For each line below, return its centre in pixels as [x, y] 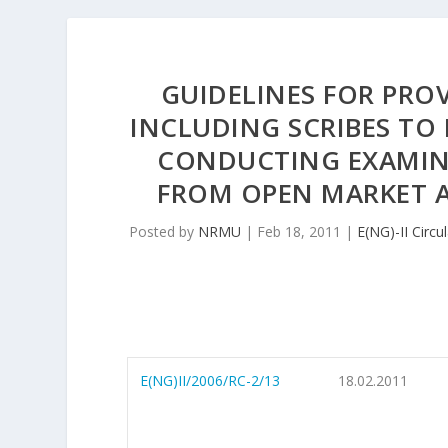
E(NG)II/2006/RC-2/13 [210, 380]
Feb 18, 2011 [299, 231]
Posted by [164, 231]
